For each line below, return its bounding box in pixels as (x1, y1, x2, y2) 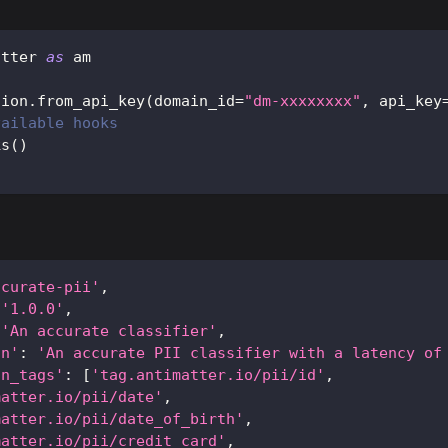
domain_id (154, 92, 235, 111)
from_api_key (37, 92, 145, 111)
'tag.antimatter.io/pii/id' (91, 366, 325, 385)
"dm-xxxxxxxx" (244, 92, 361, 111)
